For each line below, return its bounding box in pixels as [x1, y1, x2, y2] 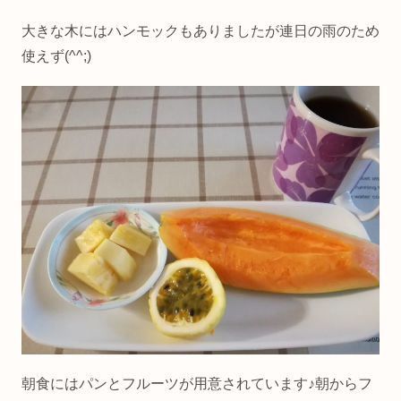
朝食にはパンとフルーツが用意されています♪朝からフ [21, 376, 372, 392]
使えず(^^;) [21, 47, 91, 64]
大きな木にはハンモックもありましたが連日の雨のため [21, 22, 380, 38]
